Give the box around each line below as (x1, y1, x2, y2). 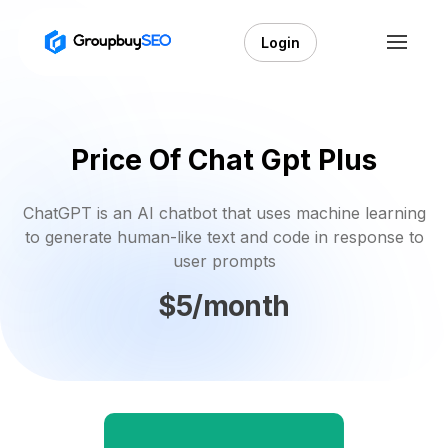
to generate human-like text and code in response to (24, 227, 424, 247)
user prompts (172, 251, 276, 271)
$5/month (158, 288, 290, 323)
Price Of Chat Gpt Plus (71, 143, 377, 177)
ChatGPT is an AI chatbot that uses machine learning (22, 203, 426, 223)
